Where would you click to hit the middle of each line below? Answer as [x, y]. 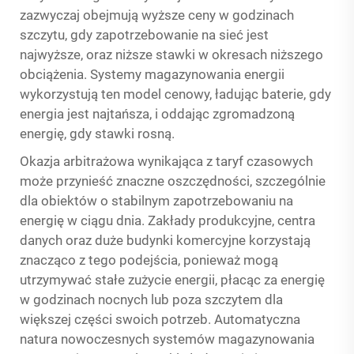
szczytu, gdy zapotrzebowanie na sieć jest [144, 35]
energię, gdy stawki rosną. [97, 134]
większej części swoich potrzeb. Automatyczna [160, 319]
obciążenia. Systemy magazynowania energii [152, 74]
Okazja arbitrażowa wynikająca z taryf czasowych [166, 161]
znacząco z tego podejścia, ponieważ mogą [149, 260]
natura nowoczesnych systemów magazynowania [167, 339]
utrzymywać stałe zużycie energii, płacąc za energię [172, 280]
